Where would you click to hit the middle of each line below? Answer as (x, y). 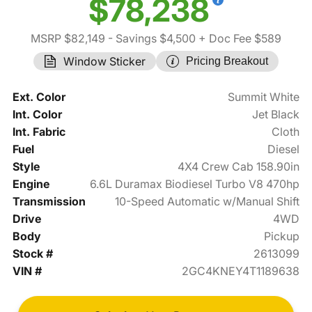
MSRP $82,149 (68, 39)
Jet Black (276, 115)
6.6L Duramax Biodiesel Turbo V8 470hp (195, 184)
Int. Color (37, 115)
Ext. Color (39, 97)
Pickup (282, 236)
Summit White (264, 97)
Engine (31, 184)
